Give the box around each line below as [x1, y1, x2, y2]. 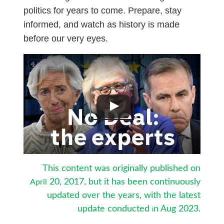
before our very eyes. [23, 33, 108, 44]
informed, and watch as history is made [23, 19, 179, 30]
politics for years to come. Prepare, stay [23, 5, 181, 16]
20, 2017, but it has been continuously [47, 177, 201, 186]
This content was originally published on [42, 164, 201, 173]
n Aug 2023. [153, 204, 201, 213]
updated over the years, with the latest [47, 191, 201, 200]
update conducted [77, 204, 152, 213]
